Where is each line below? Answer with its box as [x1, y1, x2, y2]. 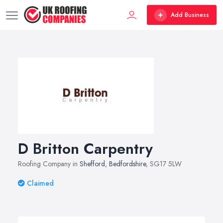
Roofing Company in [18, 159, 80, 169]
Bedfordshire [109, 159, 146, 169]
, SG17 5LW [146, 159, 182, 169]
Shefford [80, 159, 105, 169]
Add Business [171, 10, 209, 19]
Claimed [27, 178, 54, 188]
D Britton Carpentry [18, 138, 153, 159]
